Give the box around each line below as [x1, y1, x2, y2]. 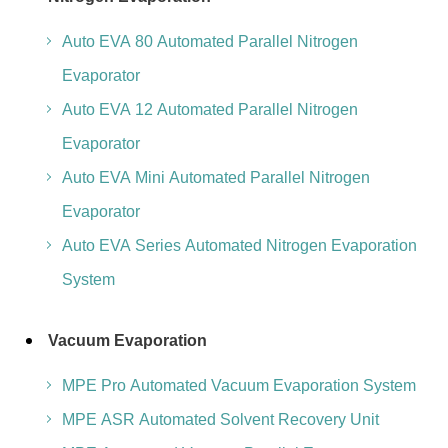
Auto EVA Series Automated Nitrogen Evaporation [61, 237, 417, 254]
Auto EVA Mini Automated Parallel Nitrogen [61, 169, 370, 186]
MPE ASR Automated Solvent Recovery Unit [61, 411, 379, 428]
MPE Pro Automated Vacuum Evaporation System [61, 377, 416, 394]
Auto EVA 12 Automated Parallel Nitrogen [61, 101, 358, 118]
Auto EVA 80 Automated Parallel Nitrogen [61, 33, 358, 50]
